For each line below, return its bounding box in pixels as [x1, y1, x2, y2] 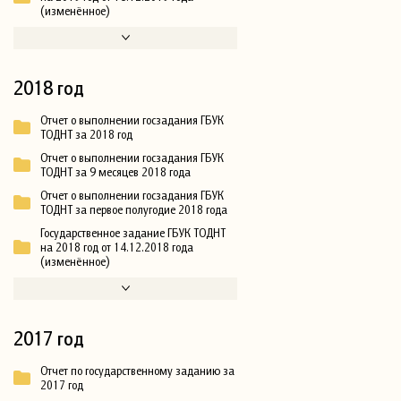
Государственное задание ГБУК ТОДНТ [40, 225, 226, 240]
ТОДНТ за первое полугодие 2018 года [40, 201, 227, 217]
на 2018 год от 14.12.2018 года [40, 239, 193, 254]
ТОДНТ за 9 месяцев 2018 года [40, 164, 191, 179]
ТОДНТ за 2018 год [40, 126, 132, 141]
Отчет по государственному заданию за [40, 363, 235, 378]
